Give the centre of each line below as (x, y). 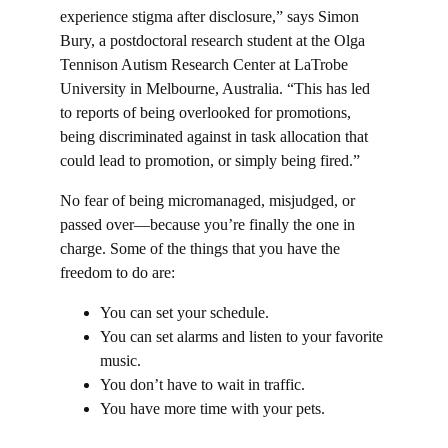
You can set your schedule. (184, 313)
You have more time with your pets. (212, 409)
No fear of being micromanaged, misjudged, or (209, 201)
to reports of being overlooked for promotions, (207, 113)
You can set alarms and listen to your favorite (243, 337)
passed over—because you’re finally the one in (209, 225)
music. (120, 361)
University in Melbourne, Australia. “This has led (217, 89)
